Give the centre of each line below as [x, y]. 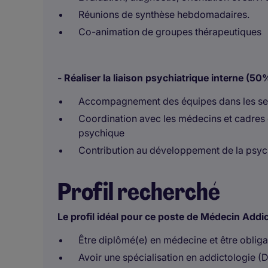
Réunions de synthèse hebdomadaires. [164, 14]
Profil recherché [139, 191]
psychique [101, 133]
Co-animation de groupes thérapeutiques [170, 32]
